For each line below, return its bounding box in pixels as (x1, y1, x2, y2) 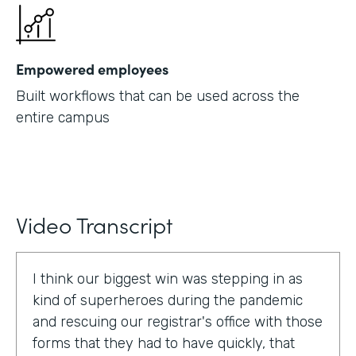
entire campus (16, 109, 110, 127)
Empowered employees (16, 59, 168, 79)
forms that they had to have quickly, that (33, 335, 295, 353)
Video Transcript (16, 208, 172, 241)
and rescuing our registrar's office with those (33, 313, 323, 331)
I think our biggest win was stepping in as (33, 270, 303, 288)
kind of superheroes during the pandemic (33, 292, 303, 310)
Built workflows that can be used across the (16, 87, 300, 106)
